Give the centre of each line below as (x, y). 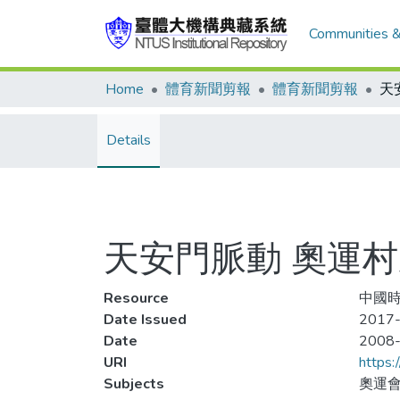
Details (129, 140)
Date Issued (145, 320)
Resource (136, 298)
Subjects (134, 384)
